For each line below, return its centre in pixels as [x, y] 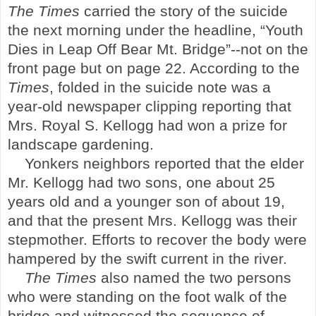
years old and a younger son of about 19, [146, 201]
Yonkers [52, 163]
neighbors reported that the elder [192, 163]
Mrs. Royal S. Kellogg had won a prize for [147, 125]
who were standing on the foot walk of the [147, 297]
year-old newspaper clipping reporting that [150, 106]
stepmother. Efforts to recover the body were [157, 239]
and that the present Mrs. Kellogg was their [152, 220]
